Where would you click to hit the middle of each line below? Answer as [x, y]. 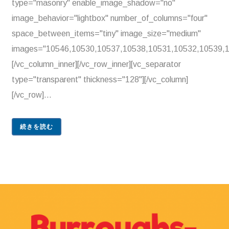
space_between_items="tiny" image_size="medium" [106, 33]
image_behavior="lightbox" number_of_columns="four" [110, 18]
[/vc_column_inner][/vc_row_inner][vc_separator [96, 64]
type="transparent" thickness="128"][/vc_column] [100, 79]
